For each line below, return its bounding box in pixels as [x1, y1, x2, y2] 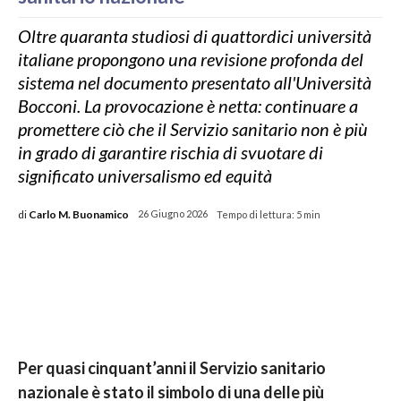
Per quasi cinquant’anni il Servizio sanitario [18, 357, 326, 378]
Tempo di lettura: [217, 208, 294, 220]
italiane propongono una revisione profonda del [18, 47, 363, 70]
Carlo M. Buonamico [29, 207, 129, 221]
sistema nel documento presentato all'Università [18, 71, 371, 93]
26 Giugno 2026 [138, 207, 208, 219]
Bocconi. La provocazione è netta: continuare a [18, 94, 358, 116]
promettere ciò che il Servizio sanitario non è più [18, 117, 368, 140]
